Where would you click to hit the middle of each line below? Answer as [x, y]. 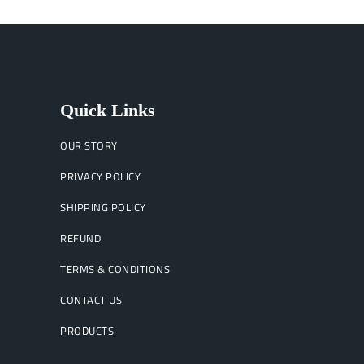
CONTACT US [91, 300]
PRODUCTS [87, 331]
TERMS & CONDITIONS [115, 269]
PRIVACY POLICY [100, 176]
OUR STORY [89, 145]
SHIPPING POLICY [103, 207]
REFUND [80, 238]
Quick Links [108, 110]
